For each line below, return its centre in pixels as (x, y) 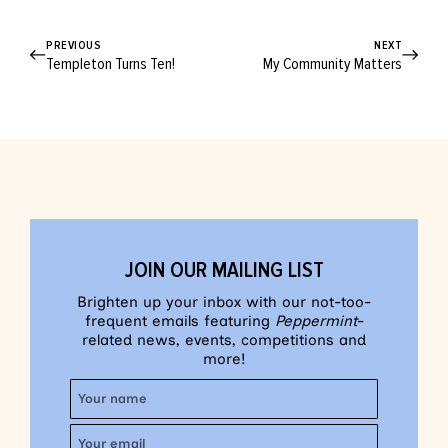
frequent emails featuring (179, 321)
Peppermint (315, 321)
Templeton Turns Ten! (110, 64)
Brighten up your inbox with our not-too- (224, 302)
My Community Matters (332, 64)
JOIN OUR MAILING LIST (224, 271)
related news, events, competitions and (224, 340)
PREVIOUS (73, 46)
